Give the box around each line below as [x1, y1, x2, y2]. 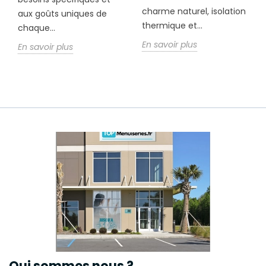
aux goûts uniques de [18, 8, 107, 20]
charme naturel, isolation [142, 5, 246, 18]
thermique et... [142, 20, 202, 32]
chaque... [18, 22, 55, 34]
